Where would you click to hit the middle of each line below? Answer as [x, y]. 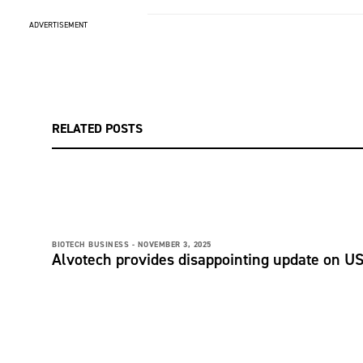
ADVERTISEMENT [58, 25]
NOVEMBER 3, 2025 [174, 244]
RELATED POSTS [97, 128]
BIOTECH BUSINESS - [93, 244]
